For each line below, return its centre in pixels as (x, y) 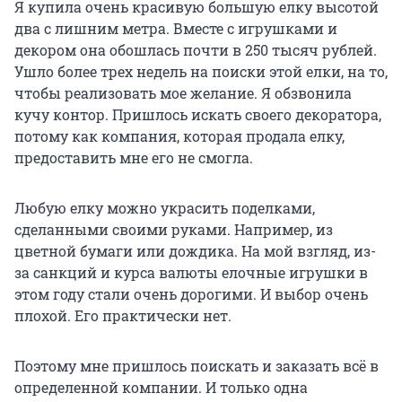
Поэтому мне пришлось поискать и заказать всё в (197, 365)
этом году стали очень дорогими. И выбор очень (191, 293)
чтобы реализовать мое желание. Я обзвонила (183, 92)
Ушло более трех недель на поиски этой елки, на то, (201, 71)
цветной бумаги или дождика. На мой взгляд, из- (195, 250)
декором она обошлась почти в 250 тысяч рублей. (196, 49)
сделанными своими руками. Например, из (174, 229)
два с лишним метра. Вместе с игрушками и (176, 28)
